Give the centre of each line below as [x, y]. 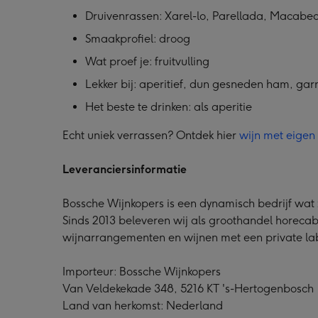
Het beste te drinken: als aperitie [169, 106]
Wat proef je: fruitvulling [147, 61]
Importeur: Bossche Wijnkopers [142, 271]
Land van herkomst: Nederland [143, 305]
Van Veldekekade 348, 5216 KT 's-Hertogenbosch [188, 288]
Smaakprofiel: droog [138, 38]
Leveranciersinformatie [126, 169]
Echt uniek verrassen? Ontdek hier [151, 135]
